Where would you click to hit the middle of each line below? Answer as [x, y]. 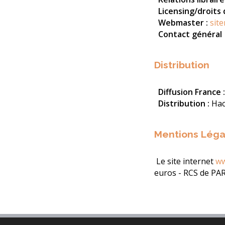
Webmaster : [184, 23]
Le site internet [185, 161]
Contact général [191, 34]
